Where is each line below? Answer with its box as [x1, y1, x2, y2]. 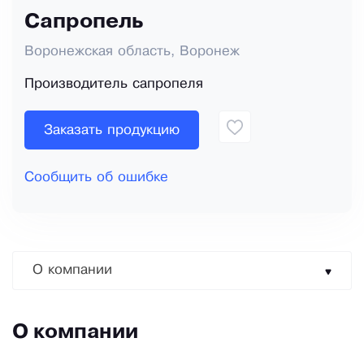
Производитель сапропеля [24, 78, 203, 91]
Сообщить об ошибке [24, 171, 168, 184]
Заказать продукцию [44, 123, 180, 136]
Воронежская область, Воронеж [24, 45, 240, 58]
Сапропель [24, 13, 143, 32]
